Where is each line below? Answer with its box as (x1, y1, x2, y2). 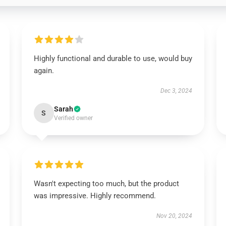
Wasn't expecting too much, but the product (33, 179, 179, 188)
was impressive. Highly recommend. (33, 191, 156, 200)
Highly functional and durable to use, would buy (33, 54, 192, 63)
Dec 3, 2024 (160, 87, 193, 94)
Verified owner (53, 115, 93, 122)
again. (33, 66, 54, 75)
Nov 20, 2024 (156, 212, 193, 219)
